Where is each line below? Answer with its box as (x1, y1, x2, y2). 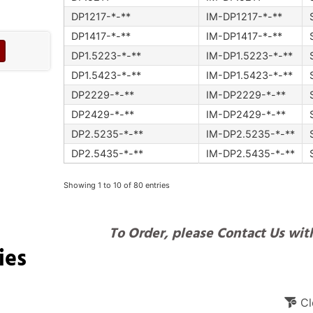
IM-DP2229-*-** (205, 89, 286, 101)
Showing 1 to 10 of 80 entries (63, 180, 170, 191)
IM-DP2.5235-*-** (205, 128, 295, 140)
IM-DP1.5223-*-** (205, 50, 293, 62)
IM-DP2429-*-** (205, 108, 286, 121)
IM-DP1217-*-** (205, 10, 282, 23)
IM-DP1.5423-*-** (205, 69, 293, 82)
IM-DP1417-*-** (205, 30, 282, 43)
